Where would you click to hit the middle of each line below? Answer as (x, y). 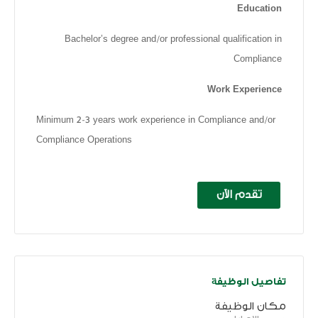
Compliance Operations (84, 139)
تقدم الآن (239, 194)
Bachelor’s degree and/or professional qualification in (173, 39)
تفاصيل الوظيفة (248, 281)
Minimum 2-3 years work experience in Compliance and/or (156, 120)
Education (259, 8)
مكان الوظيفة (250, 306)
